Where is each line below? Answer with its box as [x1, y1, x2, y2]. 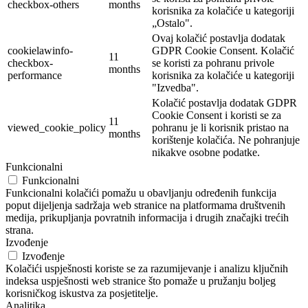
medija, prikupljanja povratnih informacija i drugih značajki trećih [5, 211, 289, 223]
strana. [5, 223, 34, 236]
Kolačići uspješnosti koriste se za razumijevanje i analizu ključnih [5, 262, 288, 274]
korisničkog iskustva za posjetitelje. [5, 287, 158, 299]
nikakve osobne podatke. [152, 146, 260, 158]
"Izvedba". [152, 81, 199, 93]
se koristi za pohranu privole [152, 56, 274, 69]
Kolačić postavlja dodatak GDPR [152, 96, 297, 109]
